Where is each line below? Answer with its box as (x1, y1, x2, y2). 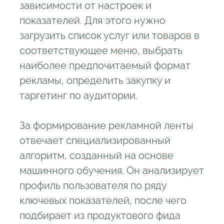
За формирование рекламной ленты (19, 119, 193, 131)
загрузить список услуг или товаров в (19, 29, 199, 41)
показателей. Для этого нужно (19, 14, 165, 26)
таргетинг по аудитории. (19, 89, 140, 101)
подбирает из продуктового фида (19, 209, 180, 221)
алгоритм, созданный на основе (19, 149, 173, 161)
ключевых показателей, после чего (19, 194, 186, 206)
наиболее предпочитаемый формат (19, 59, 190, 71)
